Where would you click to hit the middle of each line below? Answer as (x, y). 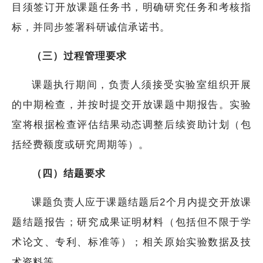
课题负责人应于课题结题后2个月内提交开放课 (141, 202)
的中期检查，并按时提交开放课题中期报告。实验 (131, 104)
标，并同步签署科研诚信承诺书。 (91, 27)
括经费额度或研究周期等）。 (80, 144)
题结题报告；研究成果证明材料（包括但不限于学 (131, 222)
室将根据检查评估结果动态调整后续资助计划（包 (131, 124)
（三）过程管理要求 (79, 56)
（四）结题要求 (69, 173)
